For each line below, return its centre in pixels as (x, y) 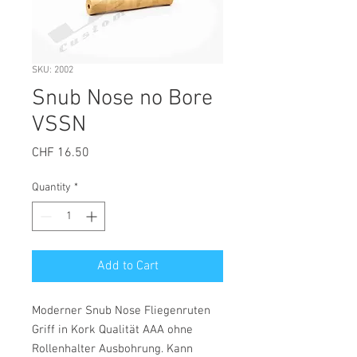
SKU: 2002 (53, 70)
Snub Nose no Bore (122, 99)
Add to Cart (127, 266)
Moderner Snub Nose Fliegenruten (121, 311)
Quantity (51, 188)
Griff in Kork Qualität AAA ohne (112, 330)
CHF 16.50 (61, 153)
